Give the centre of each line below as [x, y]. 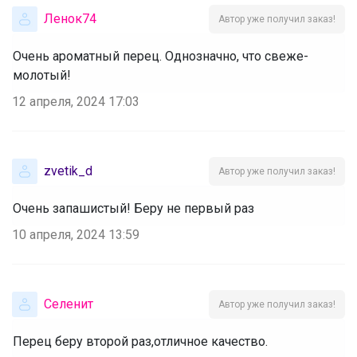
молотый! [42, 75]
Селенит [69, 304]
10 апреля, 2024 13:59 [76, 234]
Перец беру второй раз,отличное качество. [140, 341]
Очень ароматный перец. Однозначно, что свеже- [161, 56]
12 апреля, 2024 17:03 [76, 101]
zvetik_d [68, 171]
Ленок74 [70, 18]
